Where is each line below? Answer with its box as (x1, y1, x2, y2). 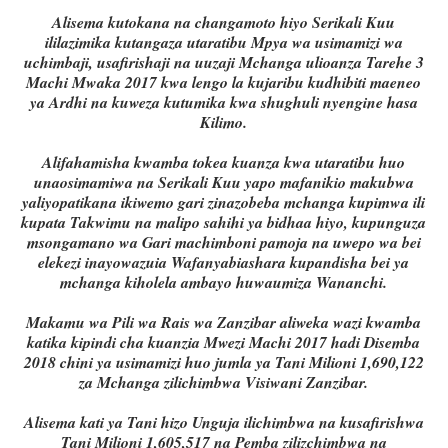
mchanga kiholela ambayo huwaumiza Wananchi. (60, 271, 388, 294)
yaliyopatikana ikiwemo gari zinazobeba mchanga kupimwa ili (22, 191, 426, 214)
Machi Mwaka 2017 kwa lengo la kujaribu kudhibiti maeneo (26, 71, 422, 94)
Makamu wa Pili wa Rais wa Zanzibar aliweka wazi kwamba (26, 311, 422, 334)
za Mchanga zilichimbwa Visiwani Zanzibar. (79, 371, 369, 394)
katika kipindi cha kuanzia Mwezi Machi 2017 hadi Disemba (27, 331, 421, 354)
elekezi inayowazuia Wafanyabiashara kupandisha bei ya (38, 251, 410, 274)
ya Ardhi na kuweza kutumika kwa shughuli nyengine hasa (29, 91, 418, 114)
